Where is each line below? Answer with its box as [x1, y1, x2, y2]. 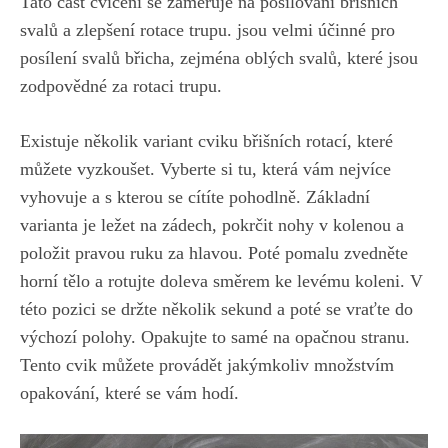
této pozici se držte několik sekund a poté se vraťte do [20, 299, 413, 320]
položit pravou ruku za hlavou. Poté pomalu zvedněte [20, 243, 408, 264]
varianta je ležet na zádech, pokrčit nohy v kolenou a [20, 215, 404, 236]
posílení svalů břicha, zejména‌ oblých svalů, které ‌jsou [20, 48, 418, 69]
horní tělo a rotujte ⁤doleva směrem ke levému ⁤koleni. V [20, 271, 423, 292]
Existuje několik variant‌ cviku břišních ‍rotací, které [20, 131, 393, 152]
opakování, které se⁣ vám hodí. [20, 383, 239, 404]
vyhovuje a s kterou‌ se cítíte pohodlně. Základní [20, 187, 370, 208]
